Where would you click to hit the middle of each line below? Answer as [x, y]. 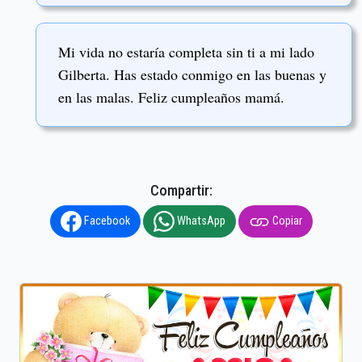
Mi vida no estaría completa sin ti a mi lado [186, 52]
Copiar [286, 221]
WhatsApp [200, 221]
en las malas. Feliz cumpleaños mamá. [171, 97]
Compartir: [181, 190]
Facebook [105, 221]
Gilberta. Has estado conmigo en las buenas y [192, 75]
